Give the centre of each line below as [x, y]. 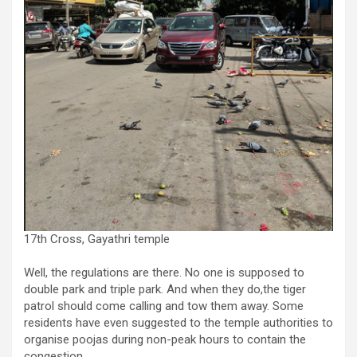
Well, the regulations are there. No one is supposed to [164, 273]
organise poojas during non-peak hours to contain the [165, 340]
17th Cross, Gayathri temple [97, 239]
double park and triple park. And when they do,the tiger [165, 290]
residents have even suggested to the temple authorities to [178, 323]
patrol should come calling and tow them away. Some [164, 306]
